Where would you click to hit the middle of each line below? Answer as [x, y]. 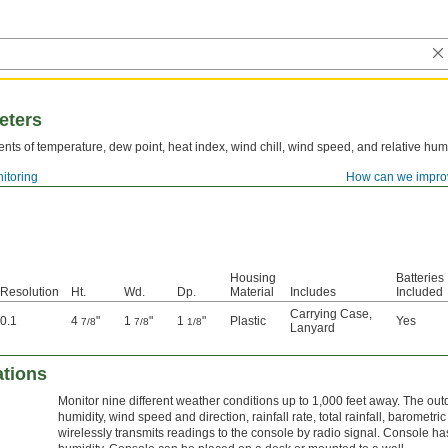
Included [419, 292]
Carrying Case [329, 314]
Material [252, 292]
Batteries [420, 278]
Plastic [248, 321]
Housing [253, 278]
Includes [313, 292]
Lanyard [312, 328]
